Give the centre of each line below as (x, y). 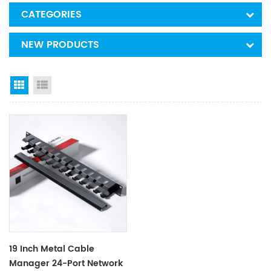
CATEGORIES (51, 15)
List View (69, 86)
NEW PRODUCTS (60, 45)
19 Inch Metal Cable (52, 249)
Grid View (48, 86)
